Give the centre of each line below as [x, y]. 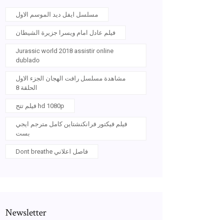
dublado [28, 60]
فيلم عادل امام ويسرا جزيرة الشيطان [66, 33]
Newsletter [26, 213]
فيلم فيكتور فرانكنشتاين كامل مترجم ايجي [71, 124]
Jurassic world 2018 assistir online [65, 51]
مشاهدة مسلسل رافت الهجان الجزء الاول [71, 78]
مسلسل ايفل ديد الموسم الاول [57, 14]
